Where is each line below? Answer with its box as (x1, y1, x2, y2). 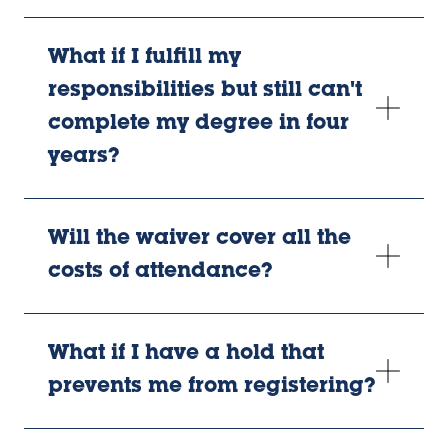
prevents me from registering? (48, 376, 376, 398)
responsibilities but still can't (48, 80, 362, 102)
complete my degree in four (48, 113, 349, 135)
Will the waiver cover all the (48, 228, 351, 250)
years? (48, 146, 120, 168)
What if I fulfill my (48, 47, 241, 69)
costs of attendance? (48, 261, 273, 283)
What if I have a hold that (48, 343, 324, 365)
